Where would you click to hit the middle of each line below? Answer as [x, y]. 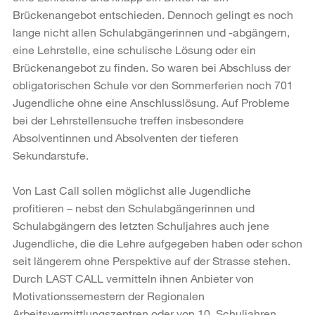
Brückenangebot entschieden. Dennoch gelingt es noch [153, 14]
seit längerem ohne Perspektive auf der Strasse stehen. [152, 260]
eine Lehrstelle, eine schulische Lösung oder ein [134, 49]
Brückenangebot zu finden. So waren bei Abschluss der [152, 67]
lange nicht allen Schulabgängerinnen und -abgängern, [151, 32]
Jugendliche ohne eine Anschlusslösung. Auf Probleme [151, 102]
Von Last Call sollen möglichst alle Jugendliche [132, 190]
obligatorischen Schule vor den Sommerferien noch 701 [153, 84]
